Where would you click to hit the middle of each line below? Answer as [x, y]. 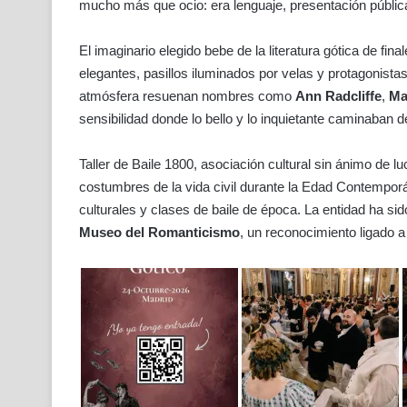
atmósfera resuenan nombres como [187, 95]
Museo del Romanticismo [159, 232]
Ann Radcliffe [338, 95]
